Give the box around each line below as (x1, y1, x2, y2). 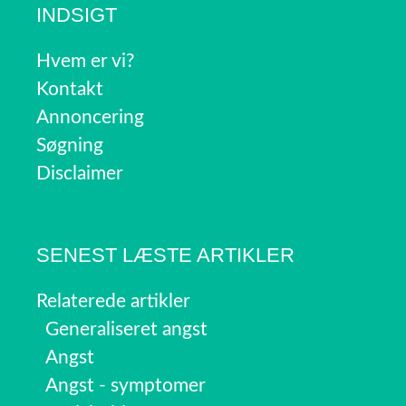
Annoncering (36, 108, 144, 128)
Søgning (36, 136, 103, 156)
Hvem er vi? (36, 52, 134, 72)
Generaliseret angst (45, 320, 208, 340)
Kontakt (36, 80, 103, 100)
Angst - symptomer (45, 376, 206, 396)
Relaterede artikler (36, 292, 190, 312)
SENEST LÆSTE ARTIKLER (36, 244, 295, 267)
